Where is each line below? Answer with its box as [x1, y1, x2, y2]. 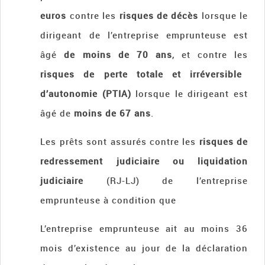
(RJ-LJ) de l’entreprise [83, 174, 248, 187]
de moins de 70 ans [64, 49, 172, 61]
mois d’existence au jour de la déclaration [40, 242, 248, 254]
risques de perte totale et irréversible [40, 68, 242, 80]
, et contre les [172, 49, 248, 61]
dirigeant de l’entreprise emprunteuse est [40, 29, 248, 41]
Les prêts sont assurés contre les [40, 135, 199, 148]
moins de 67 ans [71, 107, 151, 119]
